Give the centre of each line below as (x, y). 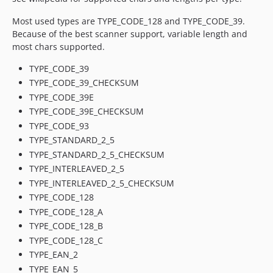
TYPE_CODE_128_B (66, 226)
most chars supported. (58, 46)
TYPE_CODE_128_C (66, 240)
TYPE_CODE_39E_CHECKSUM (87, 112)
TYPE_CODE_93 (59, 126)
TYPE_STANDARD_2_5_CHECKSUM (97, 154)
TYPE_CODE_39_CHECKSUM (84, 83)
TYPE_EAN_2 (54, 255)
